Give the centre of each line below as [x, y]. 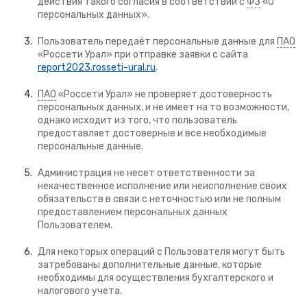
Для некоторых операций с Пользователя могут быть [161, 252]
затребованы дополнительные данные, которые [150, 265]
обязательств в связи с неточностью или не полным [159, 199]
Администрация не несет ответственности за [146, 173]
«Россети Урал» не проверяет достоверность [164, 94]
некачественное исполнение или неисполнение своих [162, 186]
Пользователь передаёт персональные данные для [157, 41]
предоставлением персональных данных [133, 212]
